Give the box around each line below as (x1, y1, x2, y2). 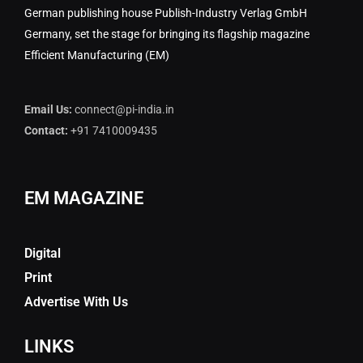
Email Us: (24, 103, 72, 117)
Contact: (24, 124, 68, 138)
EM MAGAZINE (24, 188, 143, 209)
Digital (24, 246, 61, 262)
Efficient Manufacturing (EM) (24, 49, 169, 62)
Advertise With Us (24, 294, 128, 310)
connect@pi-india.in (75, 103, 174, 117)
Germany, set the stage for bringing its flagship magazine (24, 28, 310, 41)
